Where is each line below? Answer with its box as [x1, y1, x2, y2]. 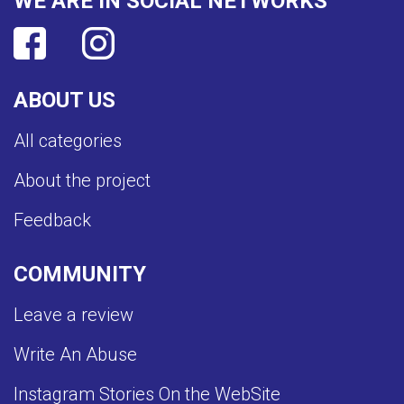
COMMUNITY [14, 261, 146, 287]
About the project [14, 169, 151, 191]
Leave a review [14, 303, 133, 326]
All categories [14, 129, 122, 151]
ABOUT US [14, 87, 115, 113]
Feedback [14, 208, 91, 231]
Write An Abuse [14, 343, 137, 365]
